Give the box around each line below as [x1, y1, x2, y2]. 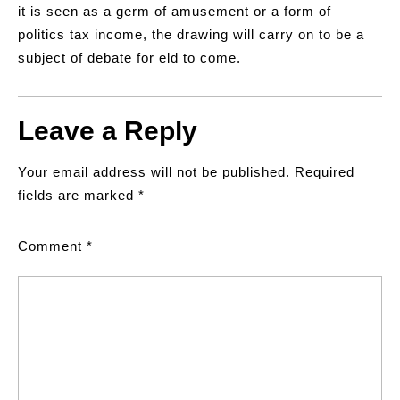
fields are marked [18, 187, 138, 203]
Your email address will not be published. [18, 164, 290, 179]
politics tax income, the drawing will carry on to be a [18, 27, 364, 42]
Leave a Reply [18, 116, 197, 146]
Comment [18, 238, 87, 254]
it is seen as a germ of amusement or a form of [18, 4, 331, 19]
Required [295, 164, 354, 179]
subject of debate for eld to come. [18, 50, 241, 65]
